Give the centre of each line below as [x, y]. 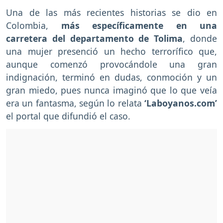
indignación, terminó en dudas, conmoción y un [111, 77]
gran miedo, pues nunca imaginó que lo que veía [111, 90]
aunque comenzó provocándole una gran [111, 64]
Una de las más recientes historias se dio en [111, 13]
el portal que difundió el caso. [68, 116]
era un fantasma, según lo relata [74, 103]
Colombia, [34, 26]
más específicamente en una [139, 26]
